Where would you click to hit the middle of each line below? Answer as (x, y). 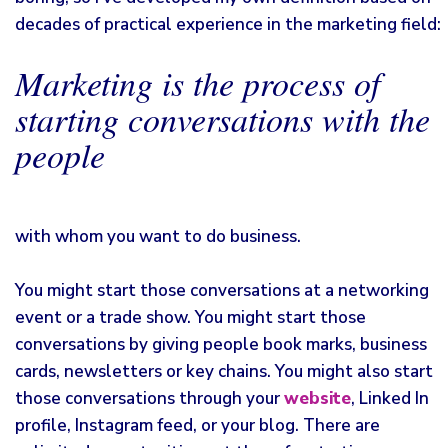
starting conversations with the (222, 118)
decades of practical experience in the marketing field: (228, 24)
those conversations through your (149, 398)
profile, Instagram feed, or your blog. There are (197, 425)
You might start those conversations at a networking (222, 290)
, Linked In (390, 398)
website (317, 398)
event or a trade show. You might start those (190, 317)
